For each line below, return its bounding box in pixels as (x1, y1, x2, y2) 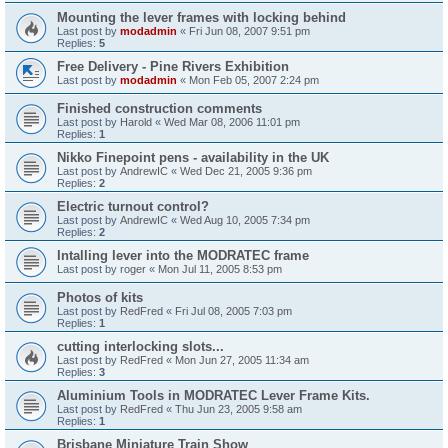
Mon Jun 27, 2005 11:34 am (175, 353, 309, 366)
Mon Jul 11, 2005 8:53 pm (158, 262, 282, 275)
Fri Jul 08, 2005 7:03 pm (175, 304, 292, 317)
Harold (120, 115, 152, 128)
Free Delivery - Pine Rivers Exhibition (57, 58, 289, 74)
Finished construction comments (57, 100, 262, 116)
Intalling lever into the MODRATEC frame (57, 247, 309, 263)
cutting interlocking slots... (57, 338, 224, 354)
